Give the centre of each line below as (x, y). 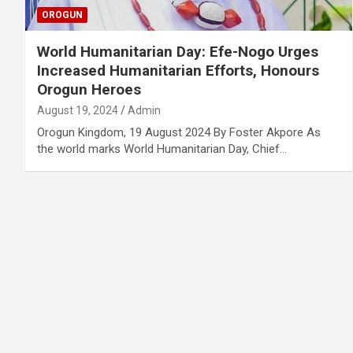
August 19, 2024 (78, 110)
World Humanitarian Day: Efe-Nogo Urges (178, 51)
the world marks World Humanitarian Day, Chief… (162, 149)
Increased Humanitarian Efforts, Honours (178, 70)
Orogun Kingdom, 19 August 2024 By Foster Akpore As (179, 132)
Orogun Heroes (89, 89)
